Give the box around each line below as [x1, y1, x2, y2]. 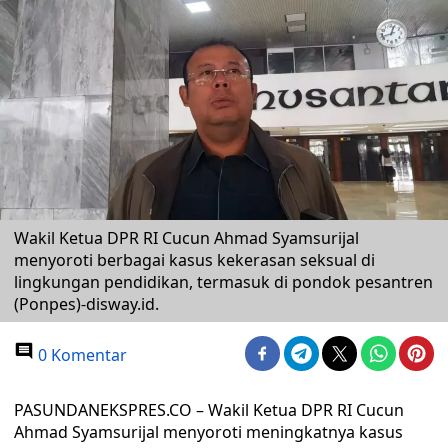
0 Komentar [34, 344, 127, 366]
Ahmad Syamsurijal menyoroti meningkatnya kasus [14, 421, 403, 443]
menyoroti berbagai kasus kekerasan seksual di [14, 249, 375, 271]
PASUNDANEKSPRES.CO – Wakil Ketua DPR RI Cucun [14, 399, 404, 421]
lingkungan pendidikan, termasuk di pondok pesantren [14, 271, 433, 293]
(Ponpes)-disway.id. [14, 293, 159, 315]
